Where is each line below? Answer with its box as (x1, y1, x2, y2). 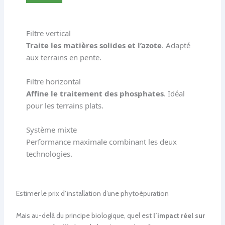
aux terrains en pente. (26, 52, 101, 62)
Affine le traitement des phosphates (26, 88, 164, 98)
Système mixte (26, 124, 77, 135)
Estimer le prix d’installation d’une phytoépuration (16, 188, 169, 198)
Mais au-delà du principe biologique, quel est (16, 210, 153, 220)
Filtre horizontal (26, 76, 81, 86)
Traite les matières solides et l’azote (26, 40, 162, 50)
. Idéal (163, 88, 185, 98)
